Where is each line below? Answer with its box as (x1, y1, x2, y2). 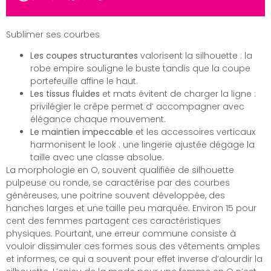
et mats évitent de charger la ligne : (100, 88, 256, 100)
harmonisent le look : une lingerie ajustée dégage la (30, 139, 255, 151)
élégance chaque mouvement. (30, 113, 166, 126)
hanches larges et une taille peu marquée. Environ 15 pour (6, 202, 256, 215)
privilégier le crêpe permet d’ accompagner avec (30, 100, 244, 113)
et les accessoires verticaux (133, 126, 255, 139)
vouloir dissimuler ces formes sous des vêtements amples (6, 240, 260, 253)
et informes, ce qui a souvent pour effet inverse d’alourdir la (6, 253, 263, 266)
